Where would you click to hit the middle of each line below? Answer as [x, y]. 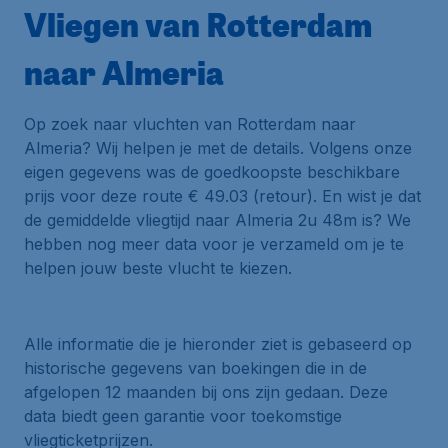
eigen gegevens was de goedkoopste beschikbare [212, 172]
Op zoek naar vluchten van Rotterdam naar [190, 124]
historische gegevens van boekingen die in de [195, 368]
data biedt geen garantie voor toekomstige [183, 416]
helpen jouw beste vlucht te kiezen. [158, 268]
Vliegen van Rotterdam [198, 24]
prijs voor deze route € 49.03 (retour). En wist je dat [222, 196]
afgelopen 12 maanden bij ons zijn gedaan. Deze [206, 392]
